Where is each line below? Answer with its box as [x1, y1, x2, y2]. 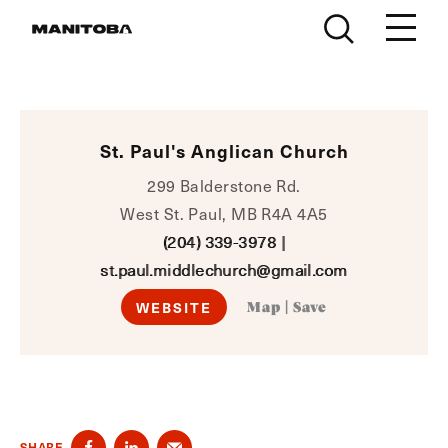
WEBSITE [135, 297, 213, 317]
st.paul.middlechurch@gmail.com [100, 259, 348, 280]
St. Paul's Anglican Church [99, 138, 349, 163]
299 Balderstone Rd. [147, 175, 301, 196]
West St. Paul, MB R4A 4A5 [120, 203, 328, 224]
